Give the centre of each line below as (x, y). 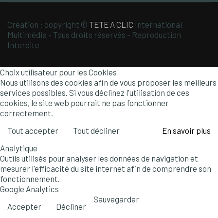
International (158, 24)
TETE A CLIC (111, 24)
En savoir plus (186, 130)
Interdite (23, 45)
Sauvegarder (116, 199)
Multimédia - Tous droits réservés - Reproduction (94, 35)
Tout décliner (96, 130)
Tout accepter (33, 130)
